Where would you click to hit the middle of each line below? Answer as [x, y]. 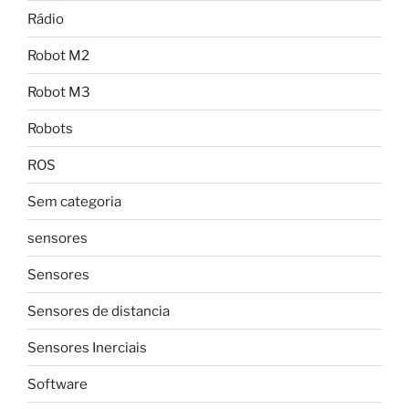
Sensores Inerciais [87, 347]
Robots [50, 128]
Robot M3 [59, 92]
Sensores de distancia [99, 311]
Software [58, 384]
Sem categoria [74, 201]
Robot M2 [58, 55]
